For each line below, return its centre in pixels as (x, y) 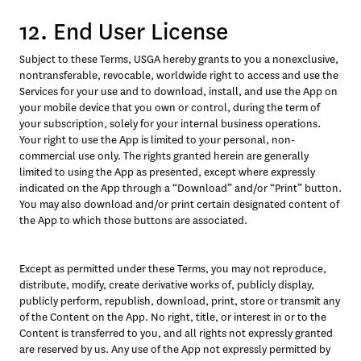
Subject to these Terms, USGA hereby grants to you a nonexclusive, (179, 59)
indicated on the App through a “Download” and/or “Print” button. (180, 188)
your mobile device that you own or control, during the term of (170, 108)
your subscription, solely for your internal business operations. (170, 124)
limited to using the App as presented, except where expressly (167, 172)
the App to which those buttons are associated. (133, 220)
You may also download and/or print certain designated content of (179, 204)
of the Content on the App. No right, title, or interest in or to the (173, 317)
